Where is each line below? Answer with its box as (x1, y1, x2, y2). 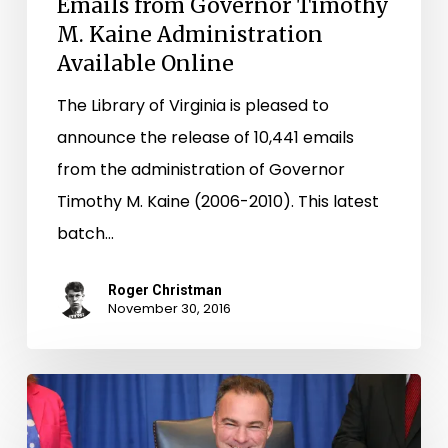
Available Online (56, 50, 234, 78)
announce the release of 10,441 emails (56, 126, 354, 150)
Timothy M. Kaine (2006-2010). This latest (56, 190, 379, 214)
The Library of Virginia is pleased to (56, 94, 329, 118)
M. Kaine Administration (56, 21, 323, 49)
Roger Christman (107, 282, 222, 299)
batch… (56, 222, 114, 246)
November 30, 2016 (107, 299, 231, 319)
